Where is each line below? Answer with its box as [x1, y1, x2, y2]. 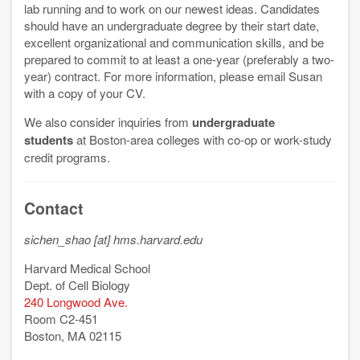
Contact [24, 197, 84, 220]
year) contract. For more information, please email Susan [24, 67, 322, 85]
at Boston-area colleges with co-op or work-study [73, 131, 332, 149]
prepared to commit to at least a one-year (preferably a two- [24, 51, 334, 68]
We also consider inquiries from [24, 113, 192, 131]
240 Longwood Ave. [24, 293, 128, 311]
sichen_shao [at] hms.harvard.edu [24, 231, 202, 248]
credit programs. [24, 149, 113, 166]
